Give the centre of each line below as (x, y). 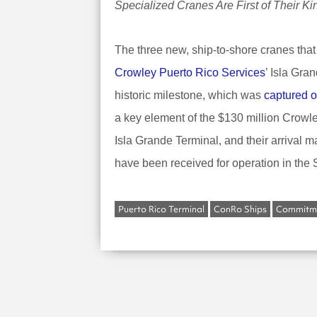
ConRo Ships (240, 209)
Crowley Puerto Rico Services (190, 72)
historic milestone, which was (189, 95)
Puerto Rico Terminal (161, 209)
